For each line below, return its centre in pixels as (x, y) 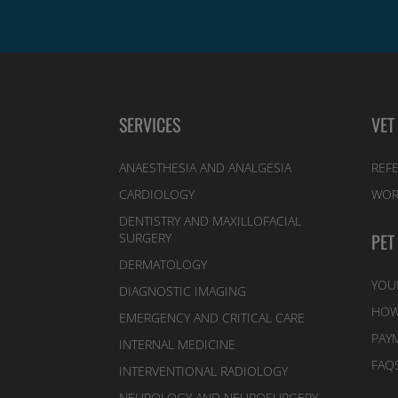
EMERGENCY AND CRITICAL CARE (212, 317)
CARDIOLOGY (157, 194)
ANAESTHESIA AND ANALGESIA (206, 167)
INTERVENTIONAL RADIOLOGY (204, 370)
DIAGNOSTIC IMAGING (183, 291)
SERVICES (150, 124)
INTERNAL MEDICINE (178, 344)
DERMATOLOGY (163, 264)
